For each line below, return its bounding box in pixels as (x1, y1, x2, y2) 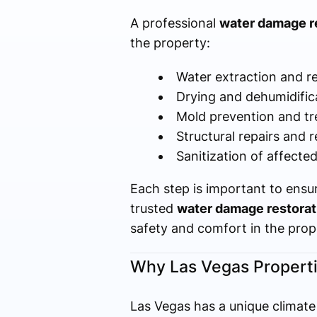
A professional (129, 16, 219, 31)
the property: (129, 35, 210, 51)
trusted (129, 201, 177, 217)
